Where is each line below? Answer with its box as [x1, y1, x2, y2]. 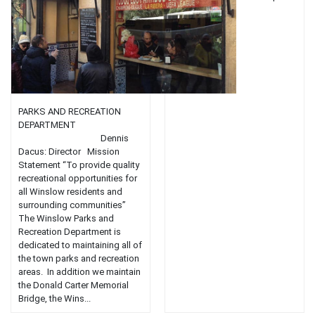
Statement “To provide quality [18, 160, 139, 171]
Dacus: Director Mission [18, 146, 120, 157]
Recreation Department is [18, 226, 121, 238]
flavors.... [172, 4, 209, 15]
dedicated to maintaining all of [18, 240, 142, 251]
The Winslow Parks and [18, 213, 114, 224]
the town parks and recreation [18, 253, 139, 264]
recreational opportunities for [18, 173, 137, 184]
